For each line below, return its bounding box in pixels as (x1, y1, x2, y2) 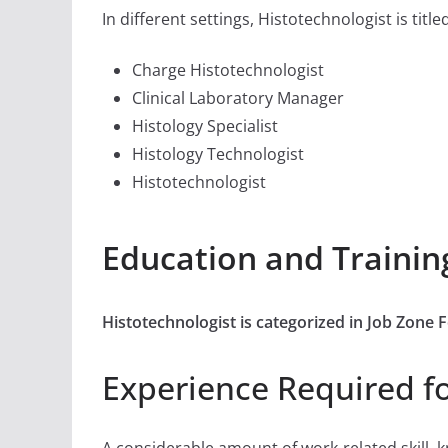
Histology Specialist (132, 115, 278, 138)
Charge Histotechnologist (132, 59, 324, 82)
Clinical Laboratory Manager (132, 87, 344, 110)
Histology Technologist (132, 143, 304, 166)
